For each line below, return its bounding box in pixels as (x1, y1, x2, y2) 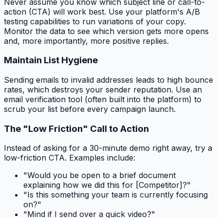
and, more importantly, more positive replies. (4, 36, 169, 46)
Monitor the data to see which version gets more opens (4, 26, 209, 36)
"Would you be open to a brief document (23, 170, 176, 181)
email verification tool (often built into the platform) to (4, 94, 201, 104)
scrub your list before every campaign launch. (4, 104, 176, 114)
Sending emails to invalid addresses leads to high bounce (4, 75, 213, 85)
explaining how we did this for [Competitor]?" (23, 180, 191, 190)
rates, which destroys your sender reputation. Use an (4, 85, 202, 94)
